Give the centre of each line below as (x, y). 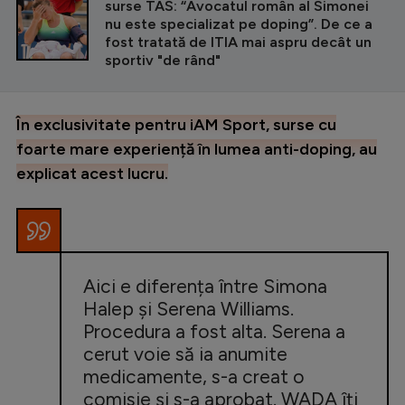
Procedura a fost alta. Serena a (214, 331)
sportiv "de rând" (163, 60)
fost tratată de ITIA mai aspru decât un (238, 42)
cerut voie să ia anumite (185, 353)
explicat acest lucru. (92, 173)
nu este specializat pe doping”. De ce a (239, 24)
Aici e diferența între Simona (205, 286)
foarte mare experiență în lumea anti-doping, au (197, 149)
